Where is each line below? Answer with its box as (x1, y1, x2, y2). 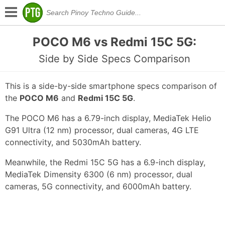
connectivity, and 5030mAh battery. (5, 137, 141, 148)
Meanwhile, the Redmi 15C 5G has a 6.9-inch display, (5, 157, 205, 168)
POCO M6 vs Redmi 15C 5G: (33, 35, 197, 49)
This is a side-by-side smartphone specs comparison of (5, 81, 217, 91)
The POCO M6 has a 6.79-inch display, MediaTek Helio (5, 113, 211, 124)
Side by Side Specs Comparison (39, 53, 191, 65)
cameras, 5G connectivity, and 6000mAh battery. (5, 181, 191, 192)
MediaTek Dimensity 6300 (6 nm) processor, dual (5, 169, 192, 180)
